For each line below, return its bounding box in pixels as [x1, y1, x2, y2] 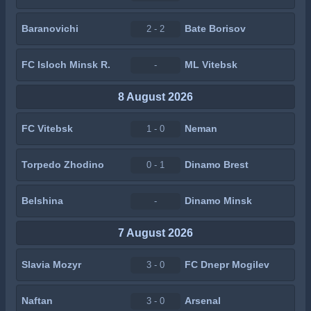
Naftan [22, 295, 53, 306]
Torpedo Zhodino [22, 159, 104, 170]
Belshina [22, 195, 63, 206]
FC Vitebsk [22, 123, 73, 134]
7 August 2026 [118, 226, 193, 239]
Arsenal [185, 295, 221, 306]
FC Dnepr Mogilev [185, 259, 269, 270]
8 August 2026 [118, 90, 193, 103]
